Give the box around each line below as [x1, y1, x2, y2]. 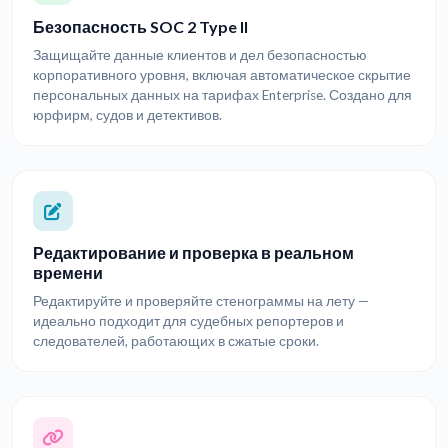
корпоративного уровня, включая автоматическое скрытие [33, 67, 411, 83]
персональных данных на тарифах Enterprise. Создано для [33, 87, 412, 103]
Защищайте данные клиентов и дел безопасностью [33, 47, 367, 63]
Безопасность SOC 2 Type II [33, 17, 248, 36]
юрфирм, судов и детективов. [33, 107, 222, 123]
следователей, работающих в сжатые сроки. [33, 333, 319, 349]
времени [33, 263, 103, 282]
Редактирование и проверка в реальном [33, 243, 354, 262]
